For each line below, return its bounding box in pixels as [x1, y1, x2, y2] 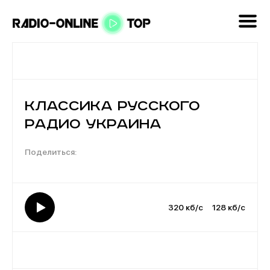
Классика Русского [25, 98, 200, 115]
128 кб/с [212, 202, 245, 212]
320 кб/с [168, 202, 203, 212]
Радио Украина [25, 116, 162, 133]
